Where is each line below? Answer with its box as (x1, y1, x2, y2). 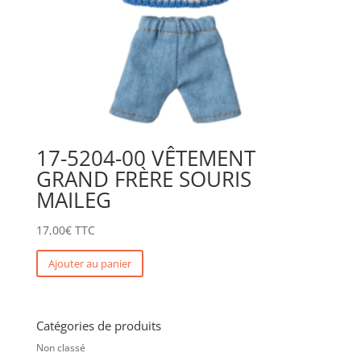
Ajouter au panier (48, 256, 131, 272)
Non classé (35, 341, 85, 355)
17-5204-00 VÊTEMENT (35, 143, 255, 173)
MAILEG (35, 185, 111, 215)
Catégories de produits (35, 317, 161, 334)
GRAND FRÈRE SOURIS (35, 164, 251, 194)
